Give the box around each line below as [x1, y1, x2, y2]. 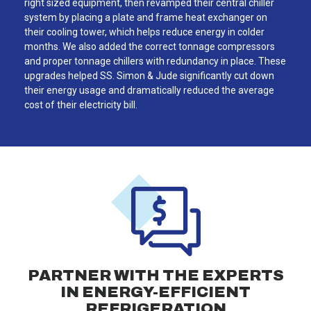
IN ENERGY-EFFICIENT [60, 283, 251, 301]
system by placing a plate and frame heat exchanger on [24, 11, 267, 23]
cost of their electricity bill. [24, 99, 137, 110]
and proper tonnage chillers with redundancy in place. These [24, 55, 286, 67]
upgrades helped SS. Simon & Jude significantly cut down [24, 69, 274, 81]
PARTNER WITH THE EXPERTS [27, 267, 284, 285]
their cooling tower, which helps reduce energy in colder [24, 26, 264, 37]
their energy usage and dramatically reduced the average [24, 84, 274, 96]
